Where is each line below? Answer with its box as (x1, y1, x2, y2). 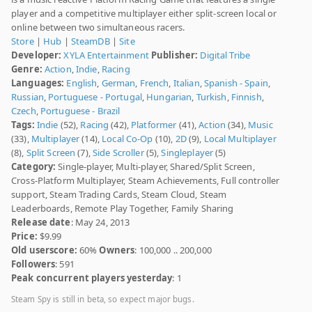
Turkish (196, 91, 227, 104)
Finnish (231, 91, 262, 104)
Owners (99, 244, 135, 257)
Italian (173, 77, 200, 90)
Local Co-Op (102, 132, 153, 146)
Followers (11, 258, 56, 271)
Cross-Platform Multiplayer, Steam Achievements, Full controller (11, 174, 280, 187)
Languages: (11, 77, 65, 90)
